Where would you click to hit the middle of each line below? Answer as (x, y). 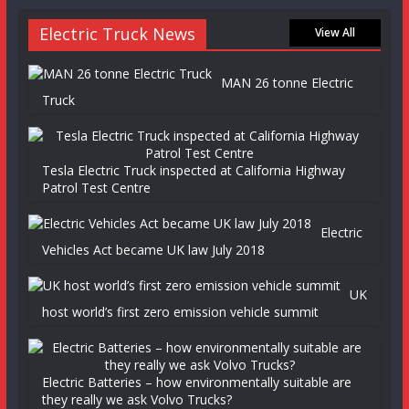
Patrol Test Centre (96, 188)
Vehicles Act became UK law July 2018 (153, 250)
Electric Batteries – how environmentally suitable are (196, 382)
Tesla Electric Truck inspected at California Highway (193, 170)
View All (336, 32)
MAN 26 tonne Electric (287, 83)
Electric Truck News (117, 34)
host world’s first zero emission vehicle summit (180, 312)
